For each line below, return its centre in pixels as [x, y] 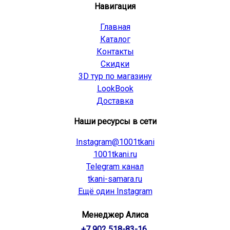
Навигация [115, 7]
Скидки [115, 64]
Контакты [115, 52]
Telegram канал [115, 167]
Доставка [115, 101]
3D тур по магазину [115, 76]
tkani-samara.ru [115, 179]
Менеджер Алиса [115, 215]
